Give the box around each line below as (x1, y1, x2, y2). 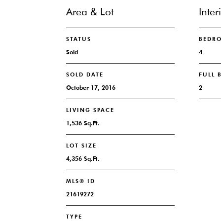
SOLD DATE (66, 71, 104, 78)
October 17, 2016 (66, 84, 116, 91)
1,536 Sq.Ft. (66, 119, 100, 127)
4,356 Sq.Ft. (66, 155, 100, 162)
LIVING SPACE (66, 107, 115, 113)
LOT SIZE (66, 142, 97, 149)
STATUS (66, 36, 92, 42)
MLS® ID (66, 178, 96, 184)
